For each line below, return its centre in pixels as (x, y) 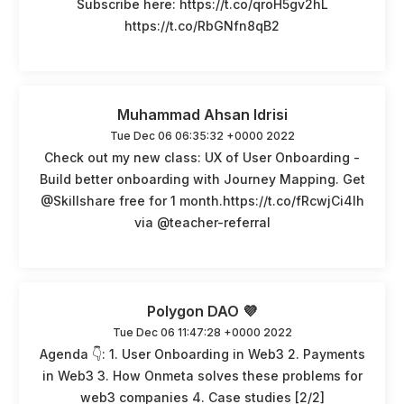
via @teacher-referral (202, 222)
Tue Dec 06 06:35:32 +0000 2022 (202, 135)
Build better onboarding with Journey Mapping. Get (202, 179)
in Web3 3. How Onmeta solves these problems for (202, 375)
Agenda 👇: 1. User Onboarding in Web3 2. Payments (202, 353)
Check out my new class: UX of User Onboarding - (202, 157)
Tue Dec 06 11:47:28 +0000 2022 (202, 332)
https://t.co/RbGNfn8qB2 (202, 25)
